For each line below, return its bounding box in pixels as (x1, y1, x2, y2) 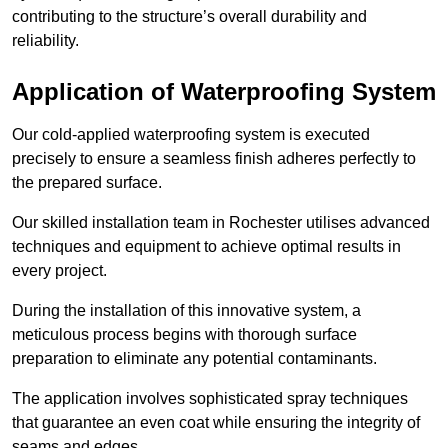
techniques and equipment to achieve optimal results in (12, 238, 401, 256)
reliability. (12, 32, 79, 50)
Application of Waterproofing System (12, 78, 436, 106)
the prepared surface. (12, 174, 166, 192)
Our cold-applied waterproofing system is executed (12, 126, 370, 144)
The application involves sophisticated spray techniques (12, 390, 408, 408)
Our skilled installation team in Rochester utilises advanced (12, 214, 430, 232)
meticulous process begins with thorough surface (12, 326, 357, 344)
